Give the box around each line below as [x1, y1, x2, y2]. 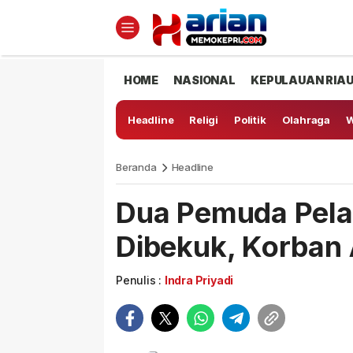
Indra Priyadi [164, 273, 234, 287]
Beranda [116, 161, 157, 173]
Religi [189, 113, 219, 126]
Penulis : [116, 273, 165, 287]
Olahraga [281, 113, 330, 126]
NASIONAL [173, 73, 236, 87]
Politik [234, 113, 266, 126]
